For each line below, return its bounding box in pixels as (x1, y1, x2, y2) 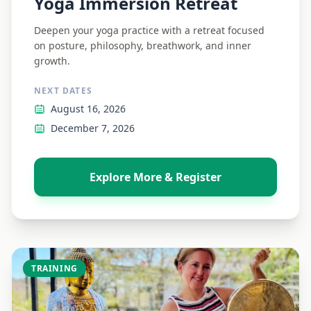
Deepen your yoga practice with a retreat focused (34, 24, 264, 37)
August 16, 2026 (51, 102, 126, 115)
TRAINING (31, 262, 78, 274)
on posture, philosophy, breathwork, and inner (34, 39, 251, 52)
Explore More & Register (90, 169, 221, 185)
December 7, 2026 (51, 121, 135, 135)
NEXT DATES (34, 85, 92, 96)
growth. (34, 54, 70, 67)
